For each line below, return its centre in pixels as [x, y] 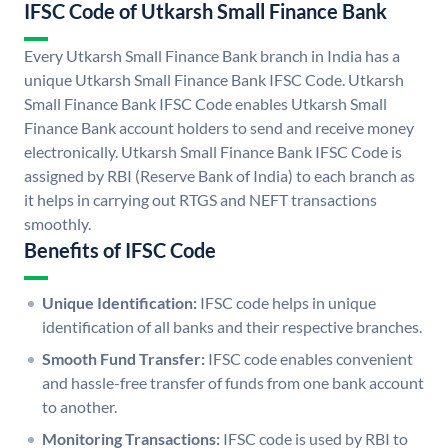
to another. [79, 407]
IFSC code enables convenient [310, 359]
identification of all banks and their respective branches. [232, 327]
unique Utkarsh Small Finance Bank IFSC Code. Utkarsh [214, 80]
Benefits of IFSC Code [120, 250]
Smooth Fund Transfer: [123, 359]
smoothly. [57, 224]
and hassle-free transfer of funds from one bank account [233, 383]
